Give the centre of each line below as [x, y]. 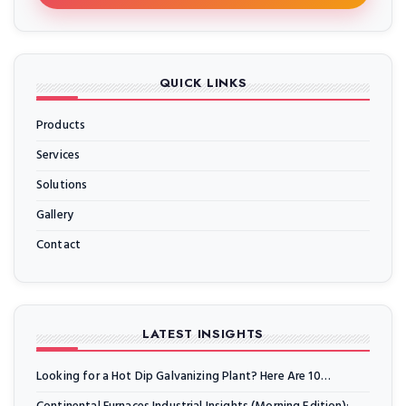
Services [58, 156]
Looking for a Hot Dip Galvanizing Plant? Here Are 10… [184, 377]
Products [61, 126]
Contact [59, 246]
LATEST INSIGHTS [203, 334]
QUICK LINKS [203, 83]
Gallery [55, 216]
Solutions [62, 186]
